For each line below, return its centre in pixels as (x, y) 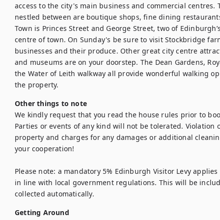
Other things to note (51, 103)
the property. (37, 85)
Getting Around (42, 212)
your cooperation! (45, 149)
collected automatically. (55, 194)
